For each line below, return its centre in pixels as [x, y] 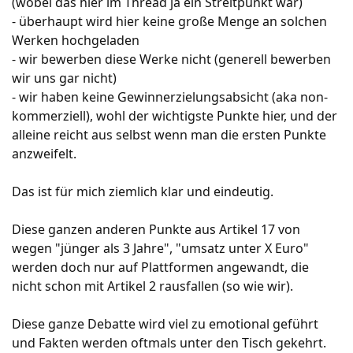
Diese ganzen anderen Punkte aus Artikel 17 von [156, 229]
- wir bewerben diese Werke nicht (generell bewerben [171, 59]
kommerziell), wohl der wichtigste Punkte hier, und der [175, 116]
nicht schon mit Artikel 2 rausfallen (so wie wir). [152, 286]
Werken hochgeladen [76, 40]
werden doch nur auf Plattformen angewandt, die [160, 267]
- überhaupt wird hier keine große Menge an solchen [169, 21]
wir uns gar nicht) [64, 78]
